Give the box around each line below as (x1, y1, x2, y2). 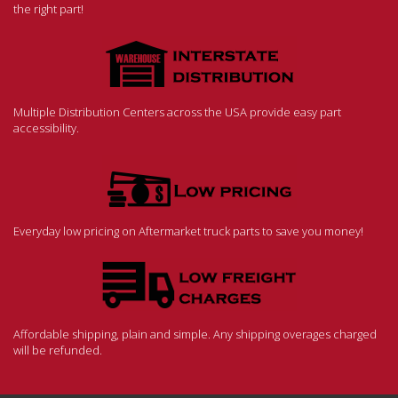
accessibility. (13, 120, 79, 137)
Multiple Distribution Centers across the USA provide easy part (13, 104, 341, 121)
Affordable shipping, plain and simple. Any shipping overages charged (13, 326, 377, 343)
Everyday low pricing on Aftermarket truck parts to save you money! (13, 223, 363, 240)
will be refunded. (13, 342, 102, 359)
